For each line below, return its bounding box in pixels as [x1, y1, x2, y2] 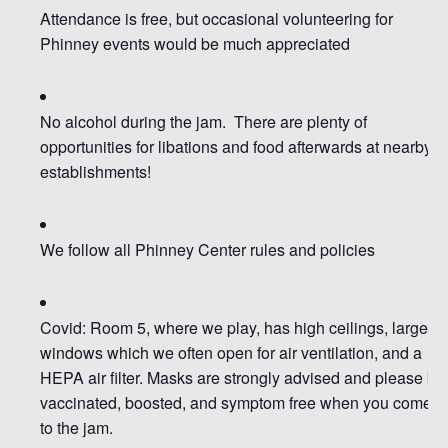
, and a [374, 340, 422, 364]
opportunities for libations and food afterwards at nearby [40, 134, 432, 158]
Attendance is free [40, 6, 168, 30]
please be [375, 365, 445, 389]
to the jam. [40, 415, 121, 439]
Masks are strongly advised [147, 365, 340, 389]
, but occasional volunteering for [168, 6, 393, 30]
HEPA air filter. [40, 365, 143, 389]
